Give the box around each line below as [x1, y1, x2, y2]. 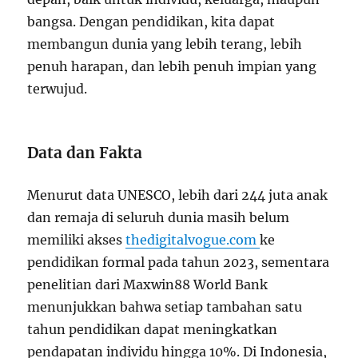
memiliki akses [27, 232, 126, 249]
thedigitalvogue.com [125, 232, 261, 249]
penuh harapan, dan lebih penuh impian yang [27, 58, 317, 75]
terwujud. [27, 81, 88, 97]
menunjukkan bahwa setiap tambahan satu [27, 299, 303, 316]
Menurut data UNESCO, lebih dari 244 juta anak [27, 187, 328, 204]
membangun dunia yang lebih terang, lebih [27, 36, 303, 53]
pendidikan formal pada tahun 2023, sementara [27, 254, 330, 271]
